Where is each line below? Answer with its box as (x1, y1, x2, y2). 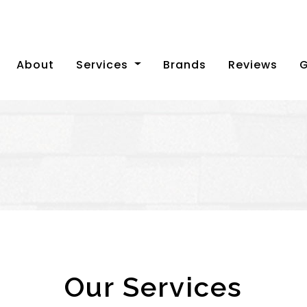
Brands (163, 56, 206, 73)
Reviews (228, 56, 278, 73)
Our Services (64, 271, 243, 304)
